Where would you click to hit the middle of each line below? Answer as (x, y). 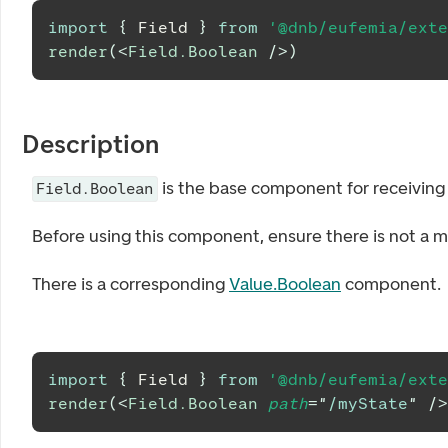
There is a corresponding (130, 284)
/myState (368, 403)
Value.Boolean (285, 284)
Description (90, 144)
